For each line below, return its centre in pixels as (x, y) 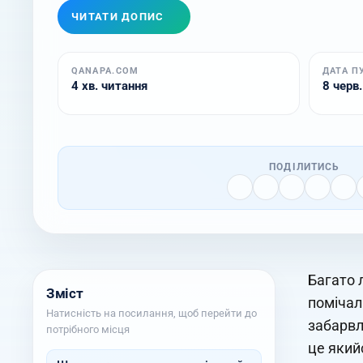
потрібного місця (88, 330)
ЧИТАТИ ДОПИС (118, 16)
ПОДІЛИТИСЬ (305, 167)
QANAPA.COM (105, 70)
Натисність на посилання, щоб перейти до (152, 314)
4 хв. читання (109, 85)
